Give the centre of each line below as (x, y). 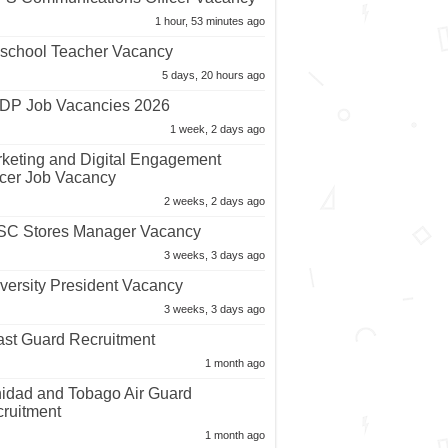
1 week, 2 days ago (217, 129)
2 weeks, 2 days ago (214, 201)
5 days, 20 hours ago (213, 75)
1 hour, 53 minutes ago (209, 21)
